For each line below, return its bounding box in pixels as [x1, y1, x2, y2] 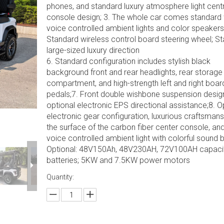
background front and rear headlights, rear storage [46, 67, 222, 77]
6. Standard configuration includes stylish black [46, 56, 210, 66]
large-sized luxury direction [46, 45, 139, 55]
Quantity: [46, 173, 74, 181]
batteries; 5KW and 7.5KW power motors [46, 155, 190, 165]
